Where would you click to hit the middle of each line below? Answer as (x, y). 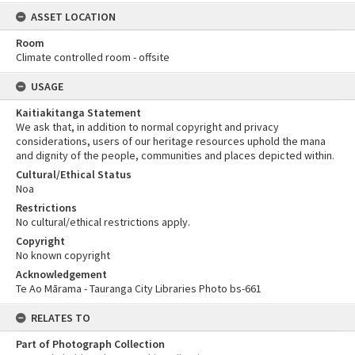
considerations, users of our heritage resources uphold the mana (171, 141)
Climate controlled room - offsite (93, 57)
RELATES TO (61, 318)
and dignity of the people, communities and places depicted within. (175, 155)
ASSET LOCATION (73, 17)
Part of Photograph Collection (90, 344)
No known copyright (63, 255)
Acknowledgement (61, 274)
